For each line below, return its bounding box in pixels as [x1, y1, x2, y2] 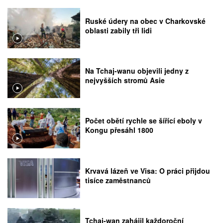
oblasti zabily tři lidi [85, 25, 152, 35]
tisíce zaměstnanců [85, 175, 151, 185]
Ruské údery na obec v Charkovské [85, 15, 206, 26]
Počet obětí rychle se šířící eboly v [85, 115, 203, 126]
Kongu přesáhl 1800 [85, 125, 154, 135]
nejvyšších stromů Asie [85, 75, 165, 85]
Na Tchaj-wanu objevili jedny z [85, 66, 189, 76]
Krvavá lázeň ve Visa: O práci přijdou [85, 165, 211, 176]
